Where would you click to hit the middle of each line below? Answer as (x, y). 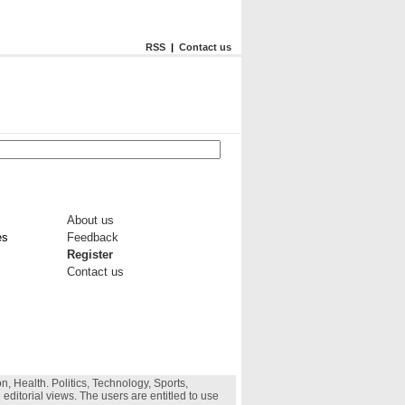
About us (90, 220)
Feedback (93, 237)
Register (90, 254)
